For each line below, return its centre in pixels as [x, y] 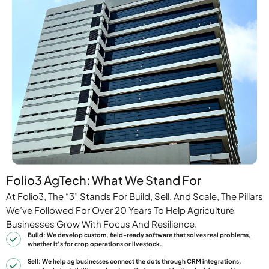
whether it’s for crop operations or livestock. [95, 243]
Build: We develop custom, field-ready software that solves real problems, [140, 234]
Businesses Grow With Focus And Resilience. [101, 223]
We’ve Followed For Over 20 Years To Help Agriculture [120, 210]
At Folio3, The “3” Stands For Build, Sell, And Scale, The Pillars [134, 196]
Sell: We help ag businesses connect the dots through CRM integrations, [135, 261]
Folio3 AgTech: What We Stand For [104, 180]
